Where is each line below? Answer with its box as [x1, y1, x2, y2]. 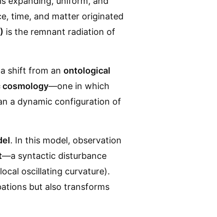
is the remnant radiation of [3, 26, 115, 37]
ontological [63, 65, 110, 76]
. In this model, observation [10, 135, 122, 145]
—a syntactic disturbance [2, 150, 107, 161]
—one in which [48, 80, 109, 91]
